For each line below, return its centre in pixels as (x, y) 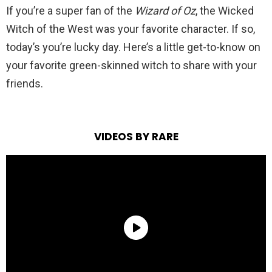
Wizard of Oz (164, 10)
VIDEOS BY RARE (136, 136)
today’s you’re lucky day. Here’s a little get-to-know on (133, 47)
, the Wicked (225, 10)
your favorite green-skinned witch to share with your (131, 65)
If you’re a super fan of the (69, 10)
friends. (25, 83)
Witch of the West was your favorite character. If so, (131, 29)
